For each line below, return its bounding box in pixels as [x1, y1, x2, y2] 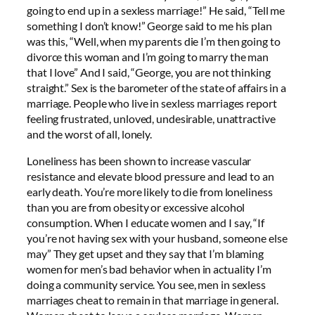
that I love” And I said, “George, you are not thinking [27, 65, 271, 79]
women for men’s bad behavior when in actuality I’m [27, 262, 271, 276]
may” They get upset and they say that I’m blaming [27, 246, 264, 260]
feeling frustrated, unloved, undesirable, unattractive [27, 111, 276, 125]
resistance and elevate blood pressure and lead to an [27, 169, 274, 183]
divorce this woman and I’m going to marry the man [27, 49, 269, 63]
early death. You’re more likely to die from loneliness [27, 184, 273, 198]
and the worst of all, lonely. [27, 127, 153, 141]
